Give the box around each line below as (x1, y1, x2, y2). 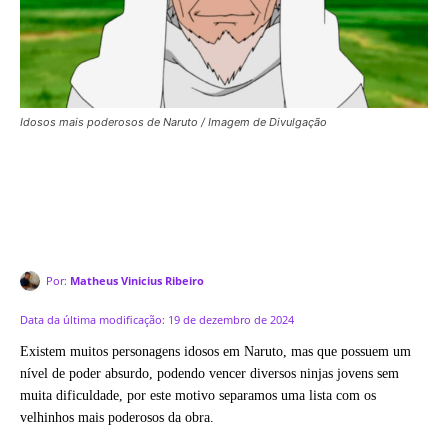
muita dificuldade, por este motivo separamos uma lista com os (20, 387, 376, 403)
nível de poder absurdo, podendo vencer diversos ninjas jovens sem (20, 365, 399, 381)
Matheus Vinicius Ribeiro (70, 273, 204, 289)
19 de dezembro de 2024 (168, 311, 294, 327)
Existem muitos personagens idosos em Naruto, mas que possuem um (20, 343, 411, 359)
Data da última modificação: (20, 311, 165, 327)
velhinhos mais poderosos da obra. (20, 409, 214, 425)
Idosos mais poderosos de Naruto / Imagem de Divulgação (20, 115, 327, 130)
